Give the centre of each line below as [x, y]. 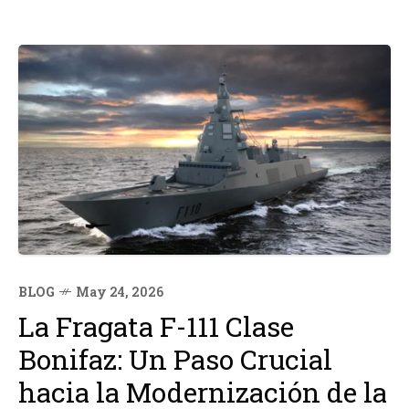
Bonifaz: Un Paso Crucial [175, 359]
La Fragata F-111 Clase [156, 326]
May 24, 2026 [120, 291]
